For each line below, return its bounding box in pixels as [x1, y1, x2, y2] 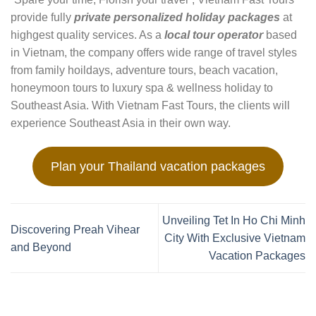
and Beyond [11, 241, 71, 253]
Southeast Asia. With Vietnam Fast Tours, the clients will [11, 99, 290, 112]
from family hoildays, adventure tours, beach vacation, [11, 64, 278, 77]
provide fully [11, 11, 74, 24]
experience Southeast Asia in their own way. [11, 117, 231, 130]
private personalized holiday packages [74, 11, 280, 24]
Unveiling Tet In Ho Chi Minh [162, 214, 305, 227]
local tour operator [164, 29, 263, 42]
